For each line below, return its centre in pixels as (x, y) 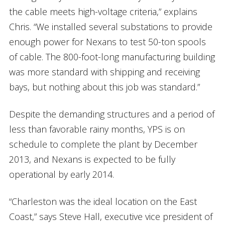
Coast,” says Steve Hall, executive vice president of (110, 216)
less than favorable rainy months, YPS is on (97, 129)
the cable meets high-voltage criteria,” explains (103, 11)
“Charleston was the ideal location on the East (103, 201)
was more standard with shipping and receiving (104, 72)
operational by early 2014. (61, 174)
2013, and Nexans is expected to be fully (92, 159)
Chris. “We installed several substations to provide (110, 26)
